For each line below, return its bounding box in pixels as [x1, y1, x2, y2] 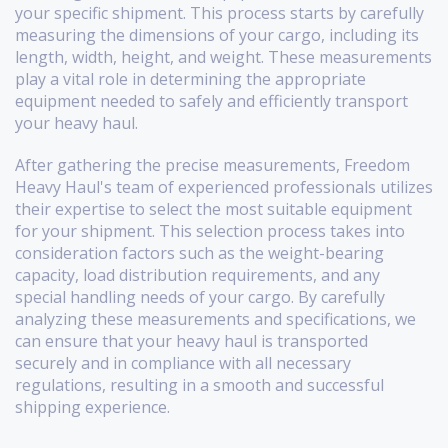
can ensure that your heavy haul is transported [15, 330, 368, 353]
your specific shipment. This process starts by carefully [15, 2, 424, 25]
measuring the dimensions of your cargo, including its [15, 24, 419, 47]
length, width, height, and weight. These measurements [15, 46, 432, 69]
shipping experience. [15, 396, 170, 419]
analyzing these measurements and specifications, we [15, 308, 416, 331]
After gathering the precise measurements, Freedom [15, 154, 410, 177]
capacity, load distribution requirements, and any [15, 264, 380, 287]
